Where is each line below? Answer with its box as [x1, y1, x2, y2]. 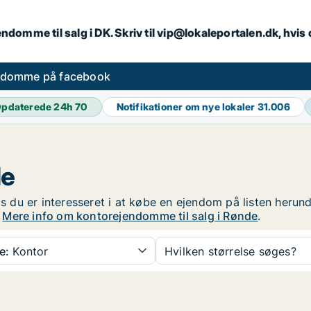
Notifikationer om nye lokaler [116, 101, 258, 112]
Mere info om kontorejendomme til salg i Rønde [2, 209, 258, 223]
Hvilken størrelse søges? [165, 244, 296, 258]
